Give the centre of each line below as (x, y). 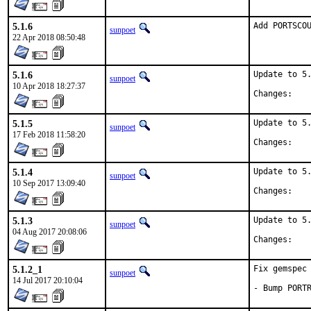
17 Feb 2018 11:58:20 (49, 135)
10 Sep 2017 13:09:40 (49, 183)
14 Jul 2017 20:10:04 (48, 280)
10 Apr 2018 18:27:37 (49, 86)
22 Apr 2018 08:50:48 (49, 37)
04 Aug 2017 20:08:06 (50, 232)
